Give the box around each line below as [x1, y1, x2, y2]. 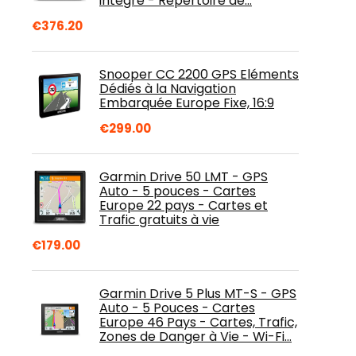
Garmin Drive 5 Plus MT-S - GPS [99, 284, 296, 303]
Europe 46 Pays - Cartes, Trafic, [99, 313, 297, 331]
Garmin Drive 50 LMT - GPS [99, 168, 268, 186]
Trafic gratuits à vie [99, 211, 219, 229]
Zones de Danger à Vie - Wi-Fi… [99, 327, 292, 346]
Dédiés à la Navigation [99, 79, 236, 98]
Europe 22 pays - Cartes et [99, 196, 268, 215]
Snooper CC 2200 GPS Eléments [99, 65, 299, 83]
